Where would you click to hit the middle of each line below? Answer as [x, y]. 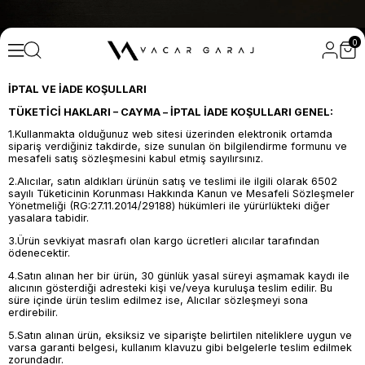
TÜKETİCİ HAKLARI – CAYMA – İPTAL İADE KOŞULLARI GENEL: [171, 112]
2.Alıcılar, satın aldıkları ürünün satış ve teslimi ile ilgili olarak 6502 [173, 182]
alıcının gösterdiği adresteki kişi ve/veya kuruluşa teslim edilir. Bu [170, 288]
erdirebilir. [33, 312]
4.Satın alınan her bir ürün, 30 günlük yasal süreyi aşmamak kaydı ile [179, 275]
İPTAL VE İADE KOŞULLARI [77, 89]
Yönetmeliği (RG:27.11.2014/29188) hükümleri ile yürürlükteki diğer [169, 206]
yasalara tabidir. [48, 218]
